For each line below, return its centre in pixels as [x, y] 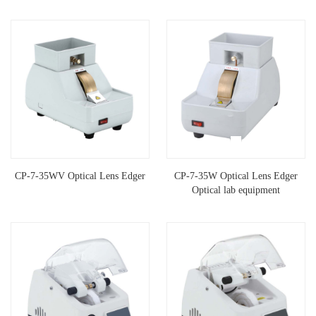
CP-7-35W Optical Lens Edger [236, 176]
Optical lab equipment [236, 190]
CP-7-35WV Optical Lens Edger [80, 176]
